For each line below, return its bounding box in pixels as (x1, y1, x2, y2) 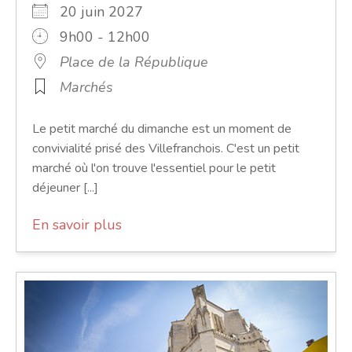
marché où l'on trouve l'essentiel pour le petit (32, 159, 276, 177)
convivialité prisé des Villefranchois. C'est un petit (32, 139, 299, 157)
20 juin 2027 (60, 2, 159, 21)
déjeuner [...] (32, 178, 98, 196)
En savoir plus (32, 214, 122, 234)
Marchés (60, 77, 113, 97)
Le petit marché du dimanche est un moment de (32, 119, 291, 137)
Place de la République (60, 52, 208, 71)
